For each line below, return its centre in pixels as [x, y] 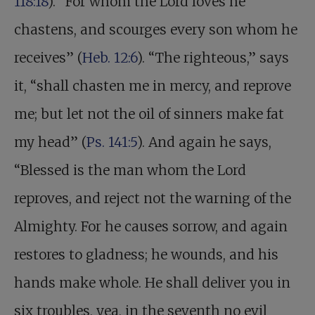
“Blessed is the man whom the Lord [130, 170]
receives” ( [48, 57]
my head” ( [50, 142]
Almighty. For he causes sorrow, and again [151, 226]
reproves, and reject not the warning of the [153, 198]
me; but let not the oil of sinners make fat [149, 114]
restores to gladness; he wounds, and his [146, 254]
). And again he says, [204, 142]
